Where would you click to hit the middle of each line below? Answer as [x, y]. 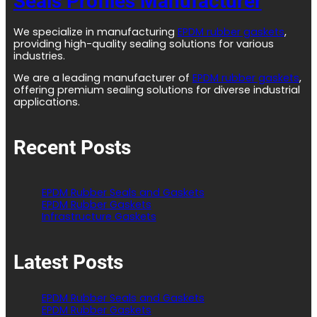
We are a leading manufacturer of [103, 77]
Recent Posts [72, 147]
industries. [39, 56]
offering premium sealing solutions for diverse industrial [156, 90]
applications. [46, 102]
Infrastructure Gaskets [99, 217]
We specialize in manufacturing [95, 31]
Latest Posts [68, 263]
